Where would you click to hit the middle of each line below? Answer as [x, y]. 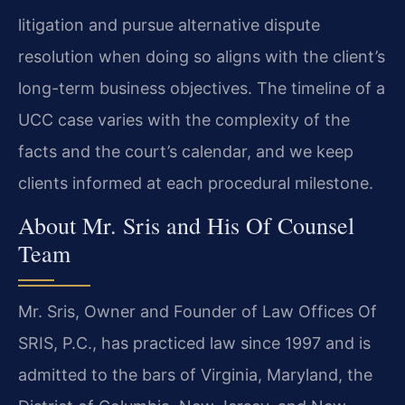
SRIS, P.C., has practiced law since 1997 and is [194, 344]
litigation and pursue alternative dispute [169, 24]
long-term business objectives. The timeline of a [202, 88]
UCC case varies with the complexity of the [184, 119]
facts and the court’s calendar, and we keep [186, 151]
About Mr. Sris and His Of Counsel [186, 226]
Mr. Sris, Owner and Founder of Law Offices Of [198, 312]
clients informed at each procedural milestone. [196, 183]
